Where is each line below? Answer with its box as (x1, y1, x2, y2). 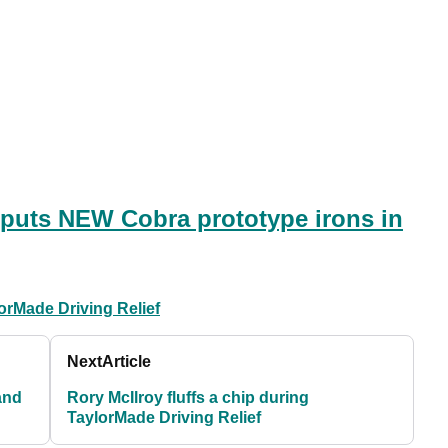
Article (102, 353, 152, 371)
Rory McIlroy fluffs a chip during (67, 389, 310, 407)
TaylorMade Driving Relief (67, 409, 262, 427)
